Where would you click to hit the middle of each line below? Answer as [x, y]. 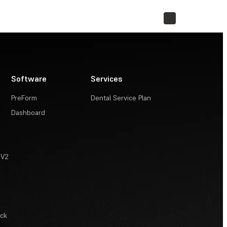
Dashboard [28, 112]
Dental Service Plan [121, 98]
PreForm [24, 98]
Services [107, 79]
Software [29, 79]
